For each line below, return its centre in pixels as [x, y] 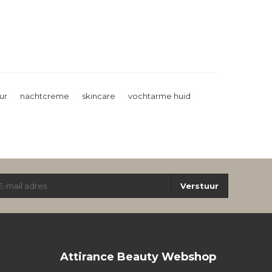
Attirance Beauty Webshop [138, 257]
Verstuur [199, 185]
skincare [98, 96]
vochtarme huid [159, 96]
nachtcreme [44, 96]
